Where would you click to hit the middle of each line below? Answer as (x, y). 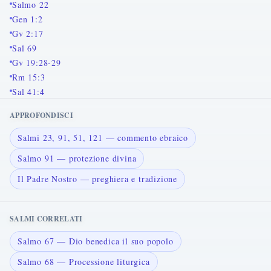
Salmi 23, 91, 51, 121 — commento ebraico (103, 138)
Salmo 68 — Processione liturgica (84, 262)
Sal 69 (24, 48)
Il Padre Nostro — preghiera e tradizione (97, 179)
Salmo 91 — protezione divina (77, 158)
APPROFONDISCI (41, 115)
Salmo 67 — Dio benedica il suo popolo (96, 241)
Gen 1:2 (28, 19)
